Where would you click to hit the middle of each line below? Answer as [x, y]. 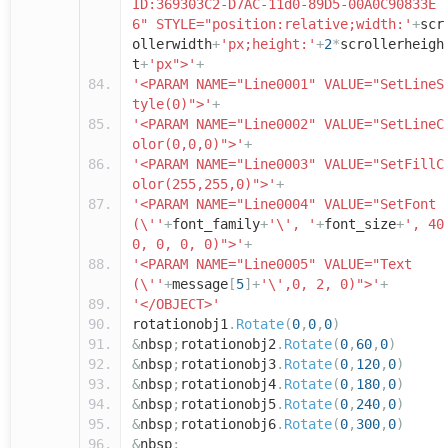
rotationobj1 [180, 324]
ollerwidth [172, 44]
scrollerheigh [392, 44]
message [200, 284]
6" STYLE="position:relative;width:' [272, 24]
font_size [360, 224]
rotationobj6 [228, 424]
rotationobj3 [228, 364]
